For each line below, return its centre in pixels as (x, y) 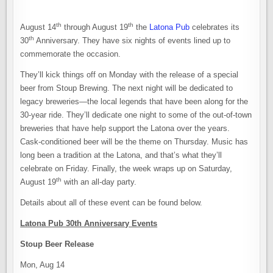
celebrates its (215, 27)
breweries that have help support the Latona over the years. (125, 128)
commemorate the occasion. (71, 54)
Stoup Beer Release (57, 244)
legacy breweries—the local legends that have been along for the (134, 101)
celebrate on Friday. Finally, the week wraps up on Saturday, (126, 168)
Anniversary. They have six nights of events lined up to (133, 41)
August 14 (38, 27)
